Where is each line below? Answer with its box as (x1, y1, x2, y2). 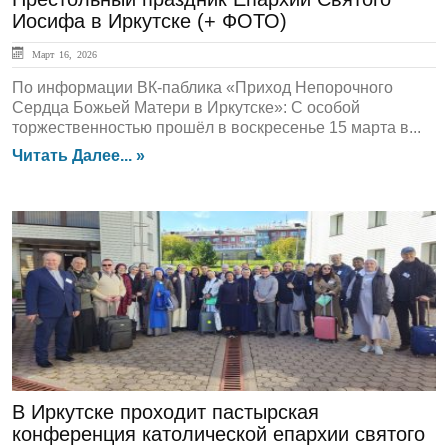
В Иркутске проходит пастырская (12, 401, 319, 423)
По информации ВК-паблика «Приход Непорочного (12, 79, 393, 96)
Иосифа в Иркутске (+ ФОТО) (12, 10, 287, 32)
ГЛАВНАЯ (24, 233, 114, 255)
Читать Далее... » (12, 147, 145, 164)
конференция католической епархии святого (12, 423, 425, 445)
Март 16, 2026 (27, 49, 97, 59)
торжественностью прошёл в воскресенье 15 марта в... (12, 119, 421, 136)
